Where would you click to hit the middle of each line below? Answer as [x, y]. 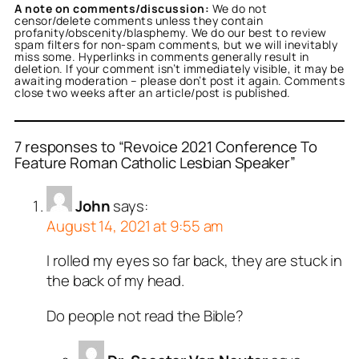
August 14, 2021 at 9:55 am [135, 226]
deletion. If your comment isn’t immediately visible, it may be [179, 69]
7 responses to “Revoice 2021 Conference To [166, 147]
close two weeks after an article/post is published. [153, 93]
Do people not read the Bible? [145, 315]
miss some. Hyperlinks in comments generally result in [162, 57]
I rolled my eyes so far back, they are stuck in [195, 260]
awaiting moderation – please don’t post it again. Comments [179, 81]
